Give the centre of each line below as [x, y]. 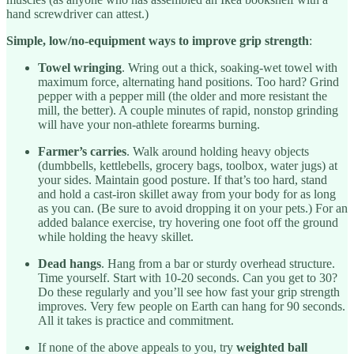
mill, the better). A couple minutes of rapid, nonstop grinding [188, 111]
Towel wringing [80, 68]
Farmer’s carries [82, 152]
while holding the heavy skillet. [116, 237]
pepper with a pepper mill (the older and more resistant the [183, 96]
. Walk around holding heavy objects [218, 152]
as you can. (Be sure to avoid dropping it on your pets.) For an [193, 209]
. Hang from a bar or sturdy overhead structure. [218, 264]
